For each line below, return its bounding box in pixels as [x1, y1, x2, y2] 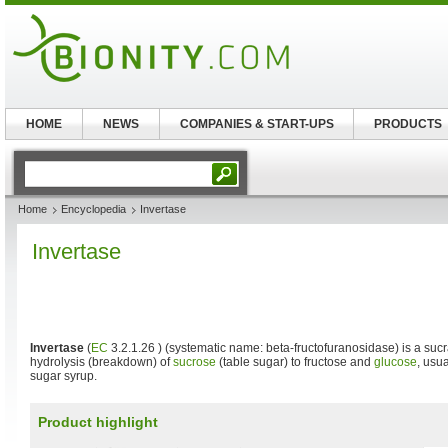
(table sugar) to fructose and [216, 355, 374, 369]
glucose [374, 355, 417, 369]
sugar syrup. [30, 369, 97, 383]
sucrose [173, 355, 216, 369]
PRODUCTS [373, 117, 442, 131]
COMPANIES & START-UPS [179, 117, 334, 131]
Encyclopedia [61, 203, 126, 215]
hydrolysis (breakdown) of [30, 355, 173, 369]
